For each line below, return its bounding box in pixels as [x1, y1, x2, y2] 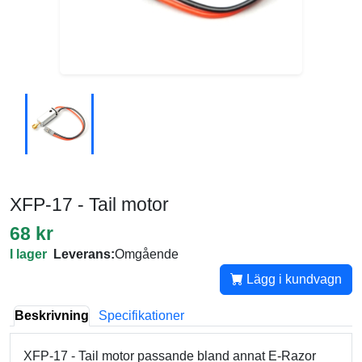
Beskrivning [15, 309, 89, 322]
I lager [10, 247, 47, 261]
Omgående [115, 247, 179, 261]
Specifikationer [99, 309, 184, 322]
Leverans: [53, 247, 115, 261]
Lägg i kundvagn [243, 272, 342, 286]
